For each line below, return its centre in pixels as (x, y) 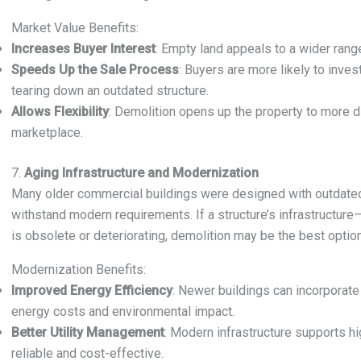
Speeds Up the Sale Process (95, 70)
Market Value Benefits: (75, 28)
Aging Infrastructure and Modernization (141, 173)
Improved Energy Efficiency (92, 290)
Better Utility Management (88, 332)
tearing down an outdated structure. (110, 91)
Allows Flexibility (60, 112)
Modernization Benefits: (79, 270)
